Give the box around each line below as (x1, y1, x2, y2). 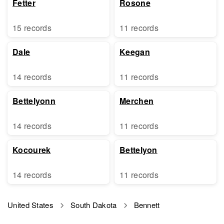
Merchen (119, 95, 154, 106)
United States (7, 199, 53, 210)
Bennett (133, 199, 160, 210)
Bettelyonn (12, 95, 55, 106)
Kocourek (12, 144, 51, 155)
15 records (12, 22, 51, 33)
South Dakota (70, 199, 117, 210)
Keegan (119, 46, 150, 57)
